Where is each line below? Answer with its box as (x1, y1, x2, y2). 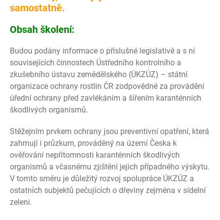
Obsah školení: (10, 24, 75, 35)
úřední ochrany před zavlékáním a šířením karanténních (10, 93, 201, 103)
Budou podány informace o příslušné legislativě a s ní (10, 46, 195, 55)
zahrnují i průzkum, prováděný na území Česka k (10, 138, 177, 148)
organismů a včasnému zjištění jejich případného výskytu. (10, 162, 210, 171)
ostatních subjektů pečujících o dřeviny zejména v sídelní (10, 186, 206, 195)
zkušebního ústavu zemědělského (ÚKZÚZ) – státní (10, 70, 188, 79)
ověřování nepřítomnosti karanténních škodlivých (10, 150, 180, 160)
